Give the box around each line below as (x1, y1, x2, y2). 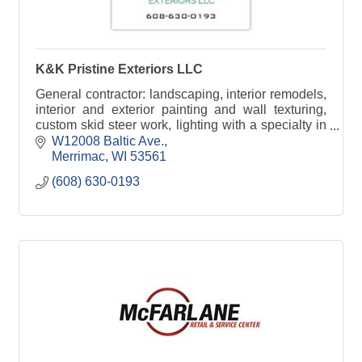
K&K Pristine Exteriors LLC (36, 62, 203, 76)
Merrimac (52, 149, 105, 163)
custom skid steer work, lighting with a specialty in (36, 118, 326, 132)
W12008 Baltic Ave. (52, 133, 164, 148)
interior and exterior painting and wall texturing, (36, 103, 326, 116)
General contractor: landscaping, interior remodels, (36, 87, 326, 101)
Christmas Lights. (36, 133, 135, 147)
